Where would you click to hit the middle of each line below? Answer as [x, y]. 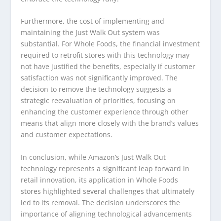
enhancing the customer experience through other [105, 112]
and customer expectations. [67, 135]
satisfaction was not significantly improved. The [99, 78]
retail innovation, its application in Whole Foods [100, 180]
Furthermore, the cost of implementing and [93, 21]
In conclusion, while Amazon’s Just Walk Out [93, 157]
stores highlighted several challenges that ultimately [108, 191]
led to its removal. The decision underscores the [101, 202]
